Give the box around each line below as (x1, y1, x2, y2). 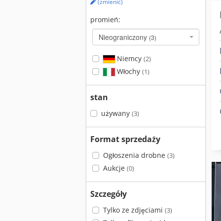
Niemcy (114, 54, 144, 63)
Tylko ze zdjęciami (103, 205, 165, 215)
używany (101, 109, 132, 118)
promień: (90, 15, 120, 24)
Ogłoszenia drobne (103, 150, 167, 160)
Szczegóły (90, 188, 127, 199)
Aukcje (103, 163, 127, 173)
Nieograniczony (99, 32, 149, 42)
